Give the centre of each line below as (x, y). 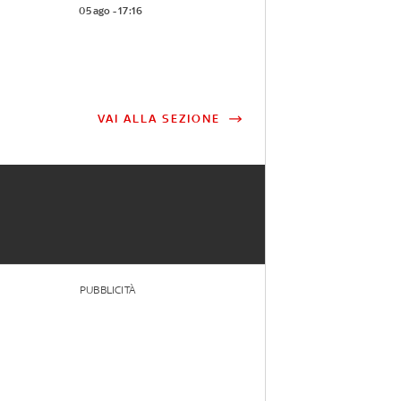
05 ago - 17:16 (111, 11)
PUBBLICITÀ (107, 290)
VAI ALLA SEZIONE (159, 119)
